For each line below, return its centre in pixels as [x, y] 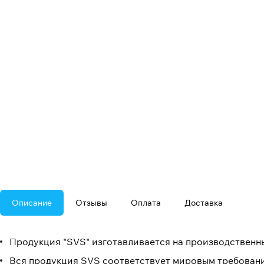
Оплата [146, 203]
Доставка [204, 203]
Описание [32, 203]
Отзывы [91, 203]
